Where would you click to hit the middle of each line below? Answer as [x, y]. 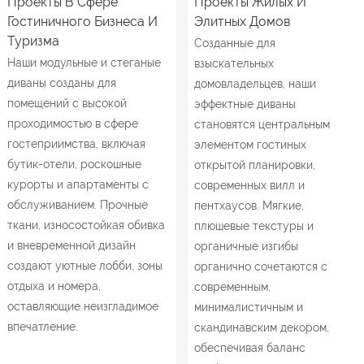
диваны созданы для [61, 82]
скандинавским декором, [262, 327]
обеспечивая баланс [250, 347]
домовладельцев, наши [256, 83]
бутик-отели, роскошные [74, 164]
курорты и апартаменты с [78, 184]
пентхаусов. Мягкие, [249, 205]
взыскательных [234, 63]
